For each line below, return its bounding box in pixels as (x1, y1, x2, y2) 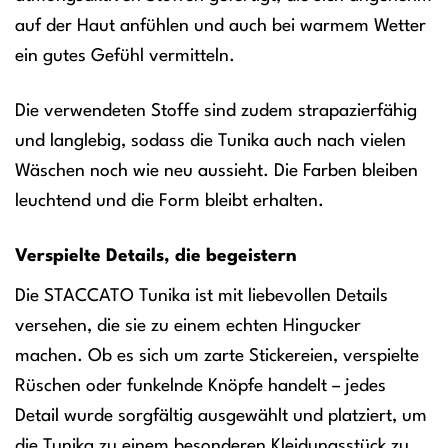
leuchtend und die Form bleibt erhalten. (15, 191, 324, 210)
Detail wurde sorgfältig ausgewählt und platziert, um (15, 406, 427, 425)
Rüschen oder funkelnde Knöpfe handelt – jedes (15, 376, 386, 395)
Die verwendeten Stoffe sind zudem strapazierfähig (15, 101, 417, 120)
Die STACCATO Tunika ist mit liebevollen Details (15, 286, 388, 305)
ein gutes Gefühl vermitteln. (15, 46, 235, 65)
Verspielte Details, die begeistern (15, 246, 297, 265)
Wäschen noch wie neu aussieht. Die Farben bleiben (15, 161, 418, 180)
